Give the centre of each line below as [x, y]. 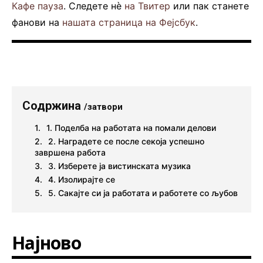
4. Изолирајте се [82, 179]
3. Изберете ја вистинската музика [119, 166]
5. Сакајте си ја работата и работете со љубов [143, 193]
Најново [46, 242]
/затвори [103, 107]
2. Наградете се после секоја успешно [126, 141]
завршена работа [70, 152]
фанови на [37, 22]
